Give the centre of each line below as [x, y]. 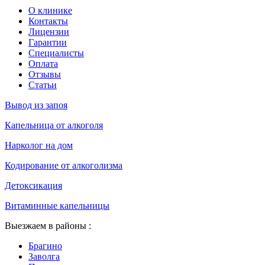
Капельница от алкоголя [54, 125]
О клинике [50, 10]
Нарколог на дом [39, 145]
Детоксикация [33, 185]
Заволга [44, 256]
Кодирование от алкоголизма [64, 165]
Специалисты [56, 53]
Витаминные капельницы [57, 205]
